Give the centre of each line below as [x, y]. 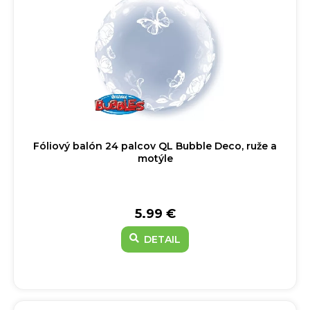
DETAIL [161, 239]
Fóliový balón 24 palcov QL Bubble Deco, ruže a [155, 146]
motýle [155, 158]
